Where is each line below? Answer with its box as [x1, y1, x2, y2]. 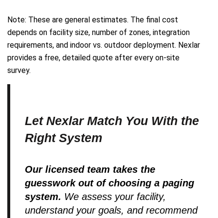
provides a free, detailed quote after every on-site [7, 53, 180, 63]
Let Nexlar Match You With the [25, 114, 199, 128]
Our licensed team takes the [25, 164, 155, 175]
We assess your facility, [61, 191, 166, 202]
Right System [25, 131, 102, 145]
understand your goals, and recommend [25, 205, 198, 216]
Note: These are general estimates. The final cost [7, 15, 178, 25]
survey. [7, 66, 31, 75]
